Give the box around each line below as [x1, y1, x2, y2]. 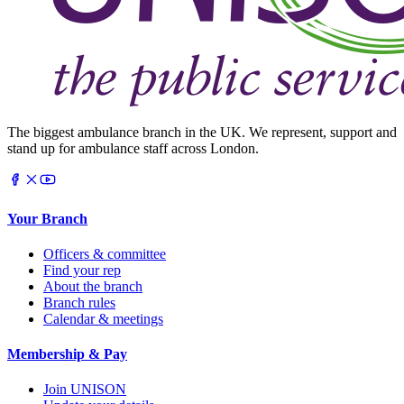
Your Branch [7, 210, 87, 226]
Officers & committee [43, 245, 166, 262]
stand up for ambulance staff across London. [7, 141, 259, 157]
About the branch [43, 278, 142, 294]
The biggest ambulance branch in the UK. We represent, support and [7, 124, 397, 141]
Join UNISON [43, 381, 126, 398]
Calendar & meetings [43, 310, 163, 326]
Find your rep [43, 262, 121, 278]
